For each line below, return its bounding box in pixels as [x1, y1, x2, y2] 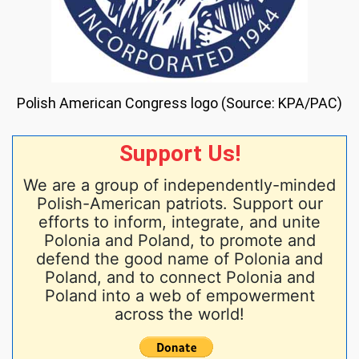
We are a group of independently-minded [23, 175, 336, 196]
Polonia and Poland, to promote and [43, 231, 316, 251]
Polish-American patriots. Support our [36, 194, 323, 214]
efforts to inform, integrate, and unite [38, 212, 321, 232]
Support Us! [119, 140, 240, 167]
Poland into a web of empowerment [44, 286, 315, 306]
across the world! [115, 305, 244, 325]
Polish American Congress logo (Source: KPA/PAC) [17, 95, 342, 112]
